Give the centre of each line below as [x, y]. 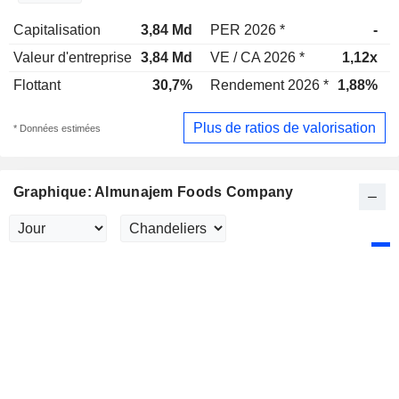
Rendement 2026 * [269, 85]
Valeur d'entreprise [73, 57]
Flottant [37, 85]
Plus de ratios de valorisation [285, 127]
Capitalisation [57, 30]
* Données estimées [57, 128]
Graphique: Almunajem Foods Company [154, 192]
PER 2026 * [248, 30]
